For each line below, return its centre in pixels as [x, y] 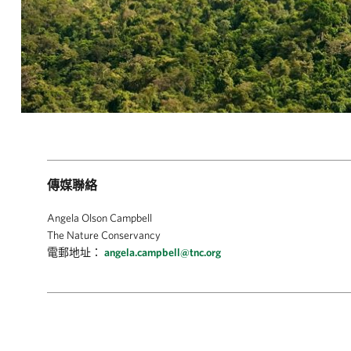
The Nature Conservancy [104, 235]
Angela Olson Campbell [100, 218]
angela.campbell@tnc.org [163, 252]
